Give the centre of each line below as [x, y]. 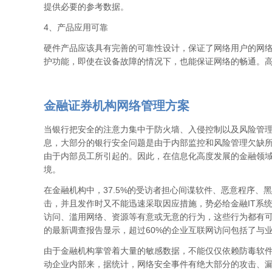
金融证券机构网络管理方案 [117, 106]
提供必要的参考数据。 [86, 7]
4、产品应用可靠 [76, 27]
